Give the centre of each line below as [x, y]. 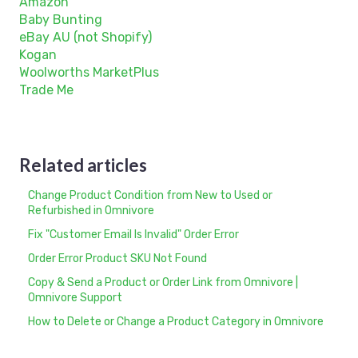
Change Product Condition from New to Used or [151, 195]
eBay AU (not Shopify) [86, 37]
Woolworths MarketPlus [89, 72]
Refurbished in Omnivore [91, 210]
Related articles [83, 165]
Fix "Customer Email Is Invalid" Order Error [134, 234]
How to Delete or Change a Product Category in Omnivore [176, 322]
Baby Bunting [61, 19]
